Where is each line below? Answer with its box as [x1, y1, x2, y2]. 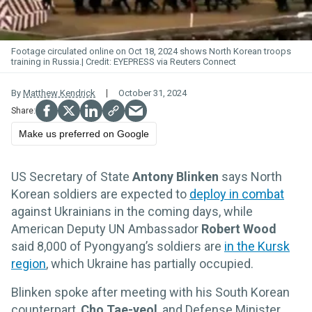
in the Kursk [224, 239, 290, 254]
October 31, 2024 [118, 88, 187, 99]
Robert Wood [201, 221, 276, 237]
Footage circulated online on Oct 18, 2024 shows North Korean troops [11, 46, 291, 57]
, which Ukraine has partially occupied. [46, 256, 253, 272]
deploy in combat [189, 187, 284, 202]
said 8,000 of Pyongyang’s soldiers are [11, 239, 224, 254]
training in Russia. [11, 56, 81, 68]
